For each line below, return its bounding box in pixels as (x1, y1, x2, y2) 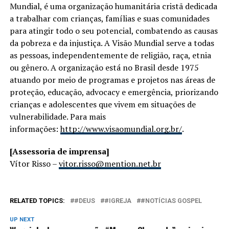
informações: (9, 123, 60, 134)
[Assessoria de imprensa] (9, 146, 109, 157)
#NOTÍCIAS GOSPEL (140, 197, 202, 204)
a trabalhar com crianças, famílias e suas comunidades (9, 13, 210, 24)
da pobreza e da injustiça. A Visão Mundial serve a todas (9, 37, 214, 49)
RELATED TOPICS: (9, 197, 65, 204)
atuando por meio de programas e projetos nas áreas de (9, 74, 215, 85)
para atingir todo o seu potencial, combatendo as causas (9, 25, 218, 36)
